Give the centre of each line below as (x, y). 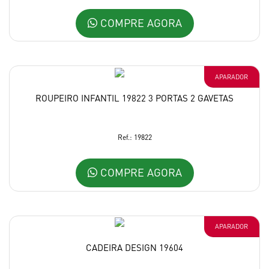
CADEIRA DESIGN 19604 (134, 248)
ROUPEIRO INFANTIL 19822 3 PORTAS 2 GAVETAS (134, 98)
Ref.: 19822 (134, 138)
